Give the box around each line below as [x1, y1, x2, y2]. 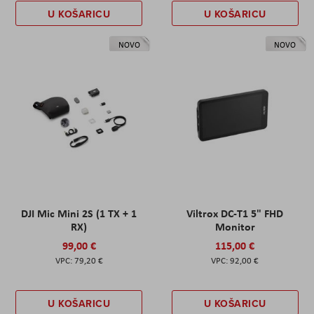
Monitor [214, 218, 255, 234]
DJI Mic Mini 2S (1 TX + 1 [21, 205, 137, 221]
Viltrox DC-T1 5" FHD [186, 205, 284, 221]
